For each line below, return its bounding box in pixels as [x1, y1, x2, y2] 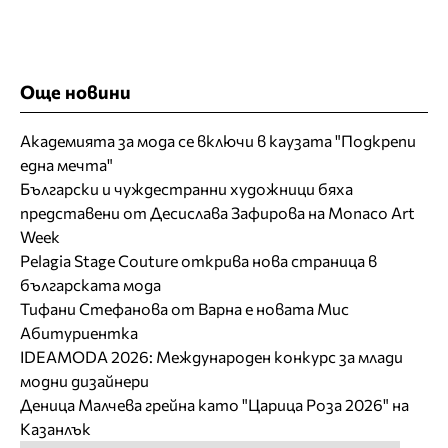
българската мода [20, 274, 161, 294]
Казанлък [20, 418, 91, 438]
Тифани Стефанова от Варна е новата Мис [20, 298, 349, 318]
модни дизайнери [20, 370, 149, 390]
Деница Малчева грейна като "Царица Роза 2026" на [20, 394, 409, 414]
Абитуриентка [20, 322, 138, 342]
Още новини [20, 79, 131, 103]
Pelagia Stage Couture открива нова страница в [20, 250, 377, 270]
